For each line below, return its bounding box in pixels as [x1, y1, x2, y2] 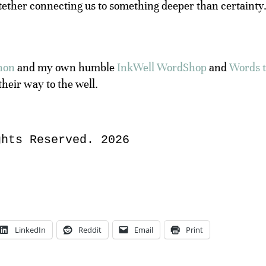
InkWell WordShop [117, 60, 207, 74]
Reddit [78, 224, 102, 235]
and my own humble [15, 60, 117, 74]
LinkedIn [15, 224, 46, 235]
